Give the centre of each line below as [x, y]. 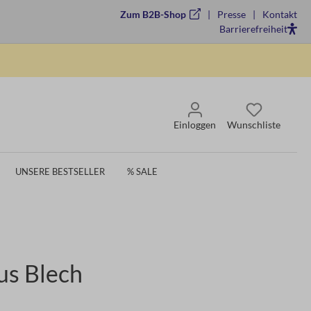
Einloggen [195, 125]
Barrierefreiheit [253, 29]
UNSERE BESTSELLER [60, 171]
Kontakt [278, 14]
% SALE [142, 171]
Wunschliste [254, 125]
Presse [230, 14]
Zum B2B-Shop [153, 14]
